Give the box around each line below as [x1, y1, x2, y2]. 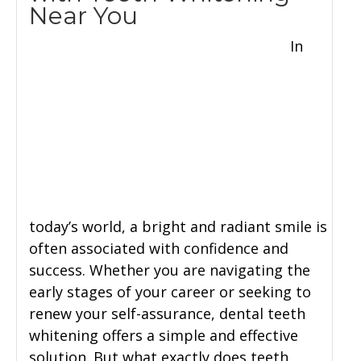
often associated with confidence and [29, 239, 288, 259]
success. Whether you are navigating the [29, 260, 310, 280]
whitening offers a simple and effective [29, 326, 298, 346]
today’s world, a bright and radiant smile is [29, 217, 327, 237]
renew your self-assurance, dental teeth [29, 304, 305, 324]
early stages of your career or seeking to [29, 282, 311, 302]
